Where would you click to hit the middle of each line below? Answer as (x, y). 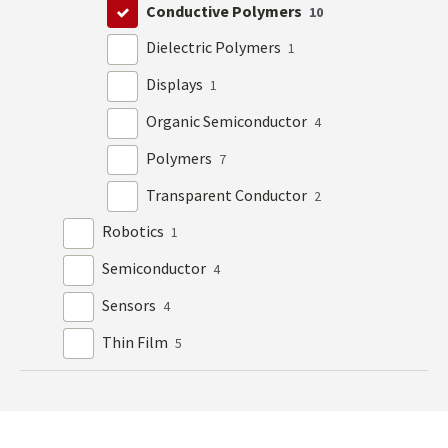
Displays (176, 84)
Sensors (131, 304)
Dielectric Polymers (215, 47)
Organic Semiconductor (228, 120)
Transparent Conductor (228, 194)
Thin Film (137, 341)
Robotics (135, 231)
